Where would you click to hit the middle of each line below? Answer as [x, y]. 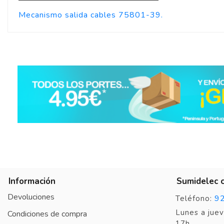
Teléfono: [195, 198]
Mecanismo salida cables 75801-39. [91, 15]
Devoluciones [31, 197]
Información [32, 181]
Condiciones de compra [47, 214]
